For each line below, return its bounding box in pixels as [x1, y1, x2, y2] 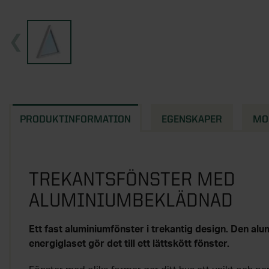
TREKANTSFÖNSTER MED [29, 168, 235, 189]
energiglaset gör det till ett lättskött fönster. [29, 239, 229, 249]
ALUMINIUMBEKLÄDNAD [29, 189, 233, 210]
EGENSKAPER [162, 113, 222, 124]
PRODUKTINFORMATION [20, 113, 131, 124]
